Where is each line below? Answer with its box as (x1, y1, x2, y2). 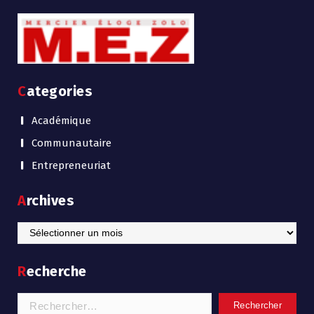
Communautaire (32, 137, 111, 150)
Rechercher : (17, 294, 77, 307)
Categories (26, 83, 93, 100)
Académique (32, 114, 91, 128)
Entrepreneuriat (32, 159, 111, 172)
